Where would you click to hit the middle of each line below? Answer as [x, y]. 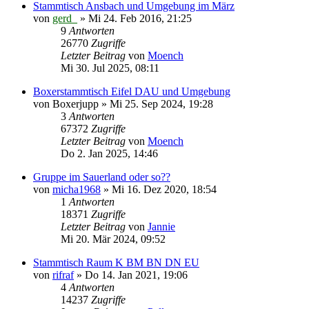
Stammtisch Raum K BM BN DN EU [116, 262]
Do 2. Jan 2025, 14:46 [109, 153]
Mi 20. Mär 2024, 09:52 [113, 239]
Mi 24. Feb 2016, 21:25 [140, 18]
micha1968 [77, 189]
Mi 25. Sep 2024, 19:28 [161, 103]
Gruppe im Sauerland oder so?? [102, 177]
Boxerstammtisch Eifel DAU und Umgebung [132, 91]
